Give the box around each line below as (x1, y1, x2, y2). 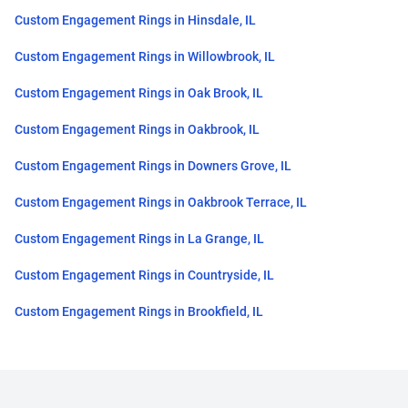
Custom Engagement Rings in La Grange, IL (15, 231, 264, 247)
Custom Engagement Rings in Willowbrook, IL (15, 49, 275, 65)
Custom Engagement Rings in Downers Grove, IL (15, 158, 291, 174)
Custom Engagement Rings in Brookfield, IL (15, 304, 263, 320)
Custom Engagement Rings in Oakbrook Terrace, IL (15, 195, 307, 210)
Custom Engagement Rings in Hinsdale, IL (15, 13, 256, 28)
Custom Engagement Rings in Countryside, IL (15, 268, 274, 283)
